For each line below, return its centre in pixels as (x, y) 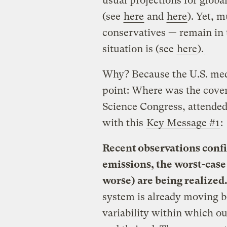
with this (124, 123)
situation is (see (139, 49)
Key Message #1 (183, 123)
